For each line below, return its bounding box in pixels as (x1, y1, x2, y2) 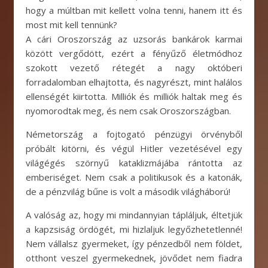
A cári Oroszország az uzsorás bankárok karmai (26, 33, 242, 45)
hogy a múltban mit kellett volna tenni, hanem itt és (26, 4, 242, 16)
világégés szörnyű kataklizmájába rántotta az (26, 157, 242, 169)
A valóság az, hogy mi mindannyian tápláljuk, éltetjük (26, 209, 242, 221)
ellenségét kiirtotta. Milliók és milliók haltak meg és (26, 90, 242, 102)
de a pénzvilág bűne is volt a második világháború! (26, 185, 230, 197)
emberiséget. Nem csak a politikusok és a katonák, (26, 171, 242, 183)
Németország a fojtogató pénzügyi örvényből (26, 128, 242, 140)
